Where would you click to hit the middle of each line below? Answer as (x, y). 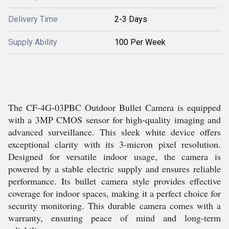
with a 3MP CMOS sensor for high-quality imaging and (114, 120)
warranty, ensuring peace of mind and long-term (114, 218)
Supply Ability (33, 42)
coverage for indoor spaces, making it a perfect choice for (114, 193)
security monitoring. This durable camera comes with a (114, 205)
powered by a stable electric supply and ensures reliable (114, 169)
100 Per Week (140, 42)
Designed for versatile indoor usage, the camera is (114, 156)
